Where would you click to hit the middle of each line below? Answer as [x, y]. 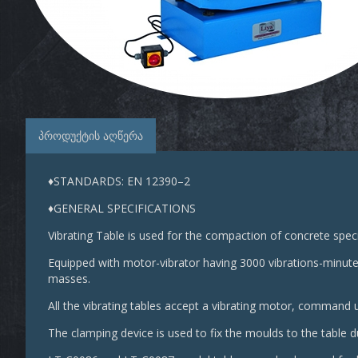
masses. [69, 278]
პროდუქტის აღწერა [91, 136]
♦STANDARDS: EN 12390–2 [119, 181]
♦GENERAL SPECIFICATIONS [122, 208]
